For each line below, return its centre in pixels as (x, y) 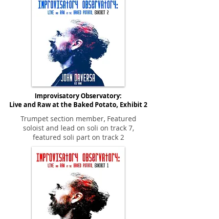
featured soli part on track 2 (78, 137)
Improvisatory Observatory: (78, 96)
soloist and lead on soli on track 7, (78, 128)
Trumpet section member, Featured (78, 118)
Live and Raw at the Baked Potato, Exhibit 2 (78, 104)
